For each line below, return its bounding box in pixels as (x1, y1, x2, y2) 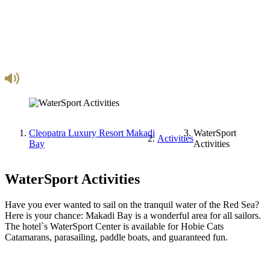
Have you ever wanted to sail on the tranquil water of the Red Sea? (5, 199, 259, 210)
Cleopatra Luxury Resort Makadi (29, 128, 155, 138)
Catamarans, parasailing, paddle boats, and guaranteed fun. (5, 231, 228, 242)
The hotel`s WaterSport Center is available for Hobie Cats (5, 221, 224, 231)
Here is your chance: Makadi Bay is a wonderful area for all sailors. (5, 210, 261, 221)
